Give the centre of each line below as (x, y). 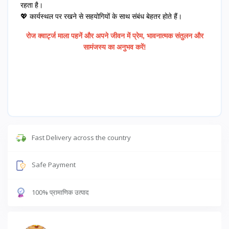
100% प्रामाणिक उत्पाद (60, 192)
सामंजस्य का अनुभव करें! (114, 47)
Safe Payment (54, 165)
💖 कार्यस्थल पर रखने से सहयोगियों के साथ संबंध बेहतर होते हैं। (101, 16)
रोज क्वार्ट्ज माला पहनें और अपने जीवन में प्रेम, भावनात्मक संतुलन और (114, 36)
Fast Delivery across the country (81, 137)
